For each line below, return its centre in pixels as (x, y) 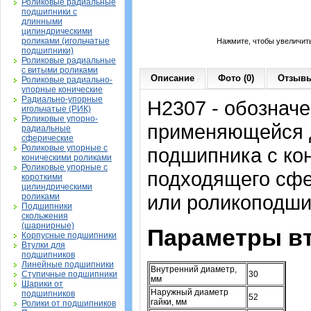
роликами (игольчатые (66, 41)
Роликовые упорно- (60, 119)
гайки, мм (169, 302)
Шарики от (42, 284)
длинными (42, 22)
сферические (48, 138)
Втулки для (43, 245)
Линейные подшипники (68, 264)
